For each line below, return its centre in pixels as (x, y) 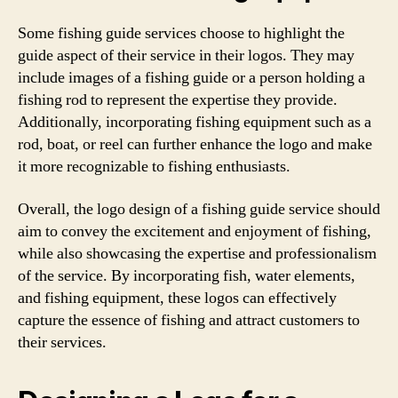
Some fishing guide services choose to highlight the (181, 33)
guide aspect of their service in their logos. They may (186, 56)
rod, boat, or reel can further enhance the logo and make (195, 144)
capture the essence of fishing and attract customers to (189, 320)
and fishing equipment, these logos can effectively (177, 298)
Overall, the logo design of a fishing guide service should (199, 209)
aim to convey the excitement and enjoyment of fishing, (195, 231)
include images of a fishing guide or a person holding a (191, 78)
